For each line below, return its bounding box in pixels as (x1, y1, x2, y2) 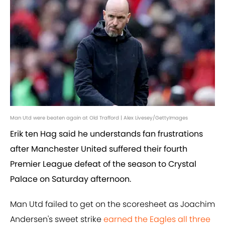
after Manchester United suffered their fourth (10, 143, 187, 155)
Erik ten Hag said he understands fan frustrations (10, 128, 203, 140)
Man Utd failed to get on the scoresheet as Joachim (10, 198, 215, 210)
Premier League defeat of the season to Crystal (10, 158, 196, 170)
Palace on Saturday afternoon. (10, 173, 131, 185)
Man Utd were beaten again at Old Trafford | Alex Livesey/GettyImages (10, 114, 188, 122)
